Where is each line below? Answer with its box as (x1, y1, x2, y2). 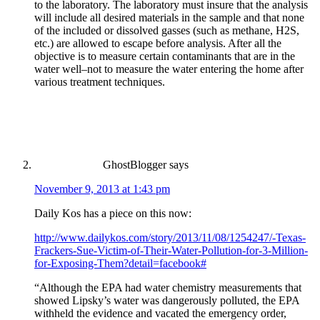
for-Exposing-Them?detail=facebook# (34, 256, 206, 269)
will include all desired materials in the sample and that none (34, 11, 304, 24)
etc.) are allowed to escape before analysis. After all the (34, 36, 281, 49)
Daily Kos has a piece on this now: (34, 206, 191, 219)
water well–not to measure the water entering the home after (34, 62, 304, 75)
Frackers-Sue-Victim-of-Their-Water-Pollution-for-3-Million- (34, 244, 308, 256)
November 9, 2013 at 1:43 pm (34, 182, 170, 195)
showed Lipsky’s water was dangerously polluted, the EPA (34, 294, 299, 306)
